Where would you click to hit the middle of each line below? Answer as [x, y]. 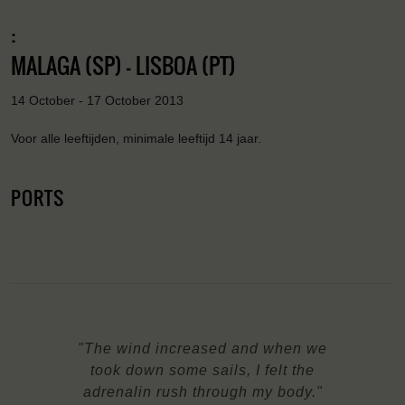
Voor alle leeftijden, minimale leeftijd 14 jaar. [136, 139]
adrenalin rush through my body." [202, 391]
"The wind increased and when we [202, 348]
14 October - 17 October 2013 [97, 100]
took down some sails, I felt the [202, 370]
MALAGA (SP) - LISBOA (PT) [123, 65]
